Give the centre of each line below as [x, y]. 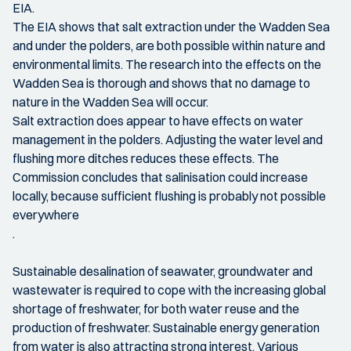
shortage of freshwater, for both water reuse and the [156, 309]
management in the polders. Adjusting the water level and [168, 139]
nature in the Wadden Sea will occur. [110, 102]
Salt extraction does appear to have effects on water [158, 121]
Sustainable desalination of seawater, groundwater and [163, 271]
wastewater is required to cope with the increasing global [169, 290]
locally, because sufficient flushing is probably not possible [169, 196]
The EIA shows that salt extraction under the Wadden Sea [171, 27]
